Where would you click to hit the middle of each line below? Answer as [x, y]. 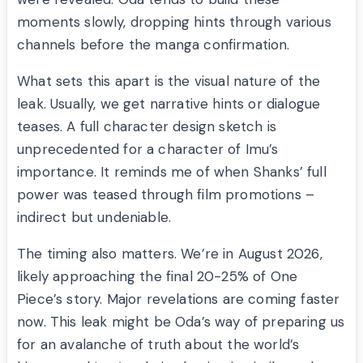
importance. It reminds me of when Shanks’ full [172, 172]
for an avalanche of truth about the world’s [158, 345]
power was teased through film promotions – [166, 195]
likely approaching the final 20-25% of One [158, 277]
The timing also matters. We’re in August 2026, [170, 254]
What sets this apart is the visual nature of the [169, 81]
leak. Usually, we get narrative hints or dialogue [169, 104]
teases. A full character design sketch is [147, 127]
